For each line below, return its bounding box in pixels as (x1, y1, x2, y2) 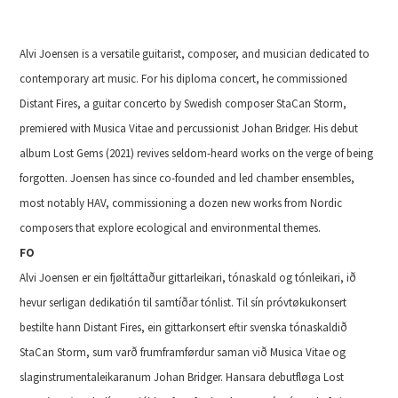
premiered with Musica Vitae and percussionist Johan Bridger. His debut (20, 121, 359, 137)
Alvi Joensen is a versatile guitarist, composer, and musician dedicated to (20, 46, 370, 62)
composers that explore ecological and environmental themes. (20, 220, 324, 236)
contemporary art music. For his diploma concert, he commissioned (20, 71, 348, 87)
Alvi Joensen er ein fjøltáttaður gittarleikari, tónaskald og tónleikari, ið (20, 270, 357, 286)
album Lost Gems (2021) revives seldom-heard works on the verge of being (20, 146, 374, 162)
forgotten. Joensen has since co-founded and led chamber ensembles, (20, 171, 355, 187)
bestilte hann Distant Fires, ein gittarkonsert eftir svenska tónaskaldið (20, 320, 348, 336)
